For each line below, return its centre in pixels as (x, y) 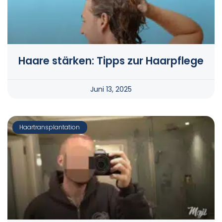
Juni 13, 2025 (111, 89)
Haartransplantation (50, 127)
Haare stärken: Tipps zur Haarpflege (111, 61)
